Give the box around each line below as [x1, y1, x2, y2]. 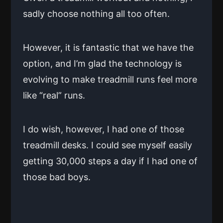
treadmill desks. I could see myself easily [23, 139, 192, 150]
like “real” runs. [23, 90, 85, 101]
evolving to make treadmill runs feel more [23, 74, 197, 85]
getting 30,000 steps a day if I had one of [23, 155, 198, 166]
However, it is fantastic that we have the [23, 42, 194, 53]
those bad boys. [23, 171, 91, 182]
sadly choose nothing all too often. [23, 8, 170, 19]
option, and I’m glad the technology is [23, 58, 182, 69]
